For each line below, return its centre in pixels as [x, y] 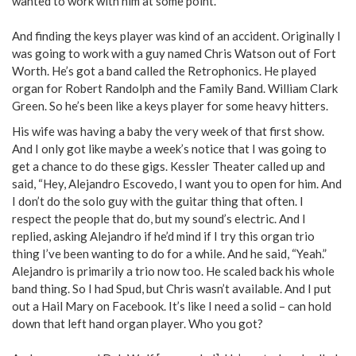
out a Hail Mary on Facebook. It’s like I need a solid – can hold [172, 306]
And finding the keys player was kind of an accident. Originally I [176, 35]
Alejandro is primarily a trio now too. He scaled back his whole [173, 271]
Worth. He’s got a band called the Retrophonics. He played [164, 70]
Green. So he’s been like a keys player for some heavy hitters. [170, 105]
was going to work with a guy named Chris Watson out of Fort [174, 53]
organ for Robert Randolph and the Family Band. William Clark [175, 88]
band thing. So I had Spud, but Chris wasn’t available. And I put [172, 288]
